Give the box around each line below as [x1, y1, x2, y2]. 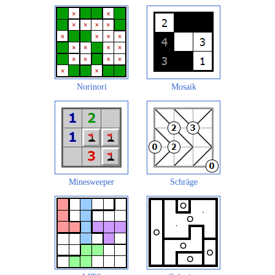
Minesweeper [69, 177, 114, 187]
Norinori [76, 82, 107, 92]
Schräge [169, 177, 198, 187]
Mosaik [171, 82, 196, 92]
